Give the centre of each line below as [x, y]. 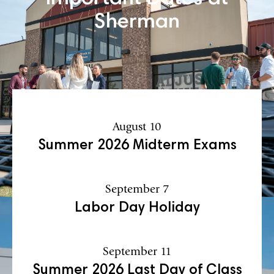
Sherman [137, 23]
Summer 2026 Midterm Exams [137, 146]
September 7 [137, 189]
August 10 [137, 126]
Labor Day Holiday [137, 208]
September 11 [137, 251]
